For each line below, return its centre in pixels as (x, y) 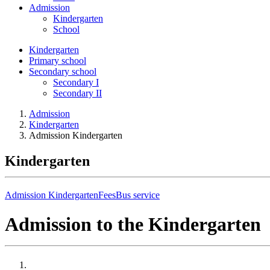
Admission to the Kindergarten (133, 224)
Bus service (138, 195)
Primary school (58, 61)
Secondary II (77, 93)
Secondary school (63, 71)
